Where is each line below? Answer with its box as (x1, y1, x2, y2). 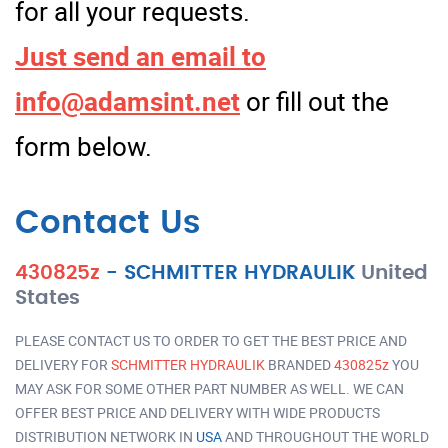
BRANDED (265, 354, 334, 374)
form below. (15, 128, 152, 164)
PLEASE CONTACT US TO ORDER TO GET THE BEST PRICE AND (15, 330, 407, 350)
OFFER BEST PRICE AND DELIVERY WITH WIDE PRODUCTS (15, 402, 380, 422)
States (15, 287, 80, 308)
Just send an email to (15, 38, 266, 74)
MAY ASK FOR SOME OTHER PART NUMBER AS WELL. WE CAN (15, 378, 404, 398)
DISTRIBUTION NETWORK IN (15, 426, 196, 446)
